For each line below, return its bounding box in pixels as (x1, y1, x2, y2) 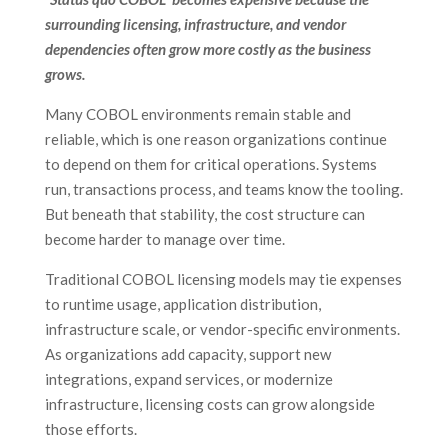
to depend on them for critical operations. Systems (44, 155, 377, 174)
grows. (44, 65, 85, 84)
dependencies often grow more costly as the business (44, 40, 371, 59)
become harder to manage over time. (44, 230, 285, 249)
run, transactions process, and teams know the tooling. (44, 180, 403, 199)
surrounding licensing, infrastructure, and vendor (44, 15, 346, 34)
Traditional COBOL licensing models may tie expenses (44, 270, 402, 289)
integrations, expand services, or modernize (44, 370, 333, 389)
